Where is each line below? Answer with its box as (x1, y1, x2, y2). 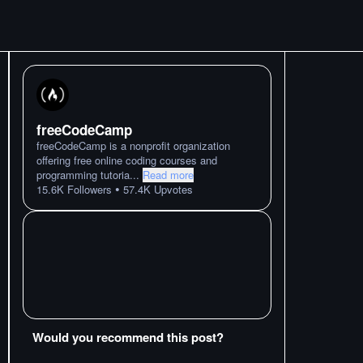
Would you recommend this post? (32, 328, 224, 346)
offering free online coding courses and (36, 152, 217, 168)
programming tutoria (36, 167, 130, 182)
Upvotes (151, 181, 193, 197)
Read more (143, 167, 194, 182)
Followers (64, 181, 112, 197)
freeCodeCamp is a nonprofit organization (36, 138, 230, 153)
